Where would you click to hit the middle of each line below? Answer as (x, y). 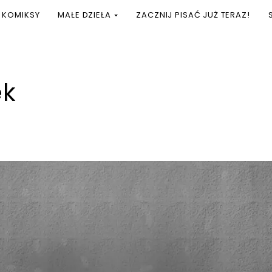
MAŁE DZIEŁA (86, 15)
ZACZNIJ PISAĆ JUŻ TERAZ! (193, 15)
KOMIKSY (21, 15)
